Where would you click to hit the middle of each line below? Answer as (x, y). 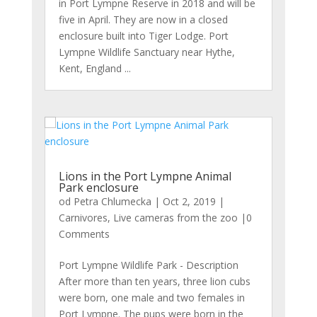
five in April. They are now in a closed (143, 19)
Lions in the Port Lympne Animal (145, 177)
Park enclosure (98, 188)
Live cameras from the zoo (175, 218)
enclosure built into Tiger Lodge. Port (143, 35)
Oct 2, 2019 (189, 202)
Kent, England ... (94, 68)
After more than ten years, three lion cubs (154, 282)
